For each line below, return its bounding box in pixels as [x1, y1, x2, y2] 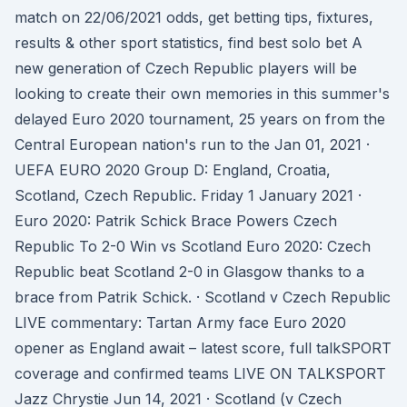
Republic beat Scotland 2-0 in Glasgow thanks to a [15, 263, 364, 281]
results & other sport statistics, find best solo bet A [15, 34, 362, 52]
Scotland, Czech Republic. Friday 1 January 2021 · [15, 186, 362, 204]
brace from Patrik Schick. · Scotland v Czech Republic [15, 288, 391, 306]
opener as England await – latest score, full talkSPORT [15, 339, 392, 357]
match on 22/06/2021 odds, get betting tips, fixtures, [15, 8, 373, 26]
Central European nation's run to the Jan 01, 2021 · [15, 135, 370, 154]
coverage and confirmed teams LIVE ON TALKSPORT [15, 364, 386, 382]
